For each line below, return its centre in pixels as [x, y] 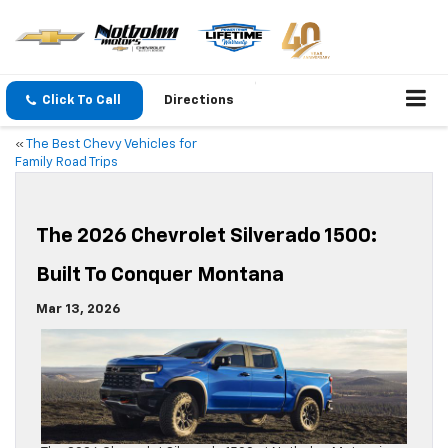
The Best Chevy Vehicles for [111, 145]
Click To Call [81, 101]
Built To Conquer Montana [162, 275]
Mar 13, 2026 [78, 310]
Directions [199, 101]
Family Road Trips [66, 163]
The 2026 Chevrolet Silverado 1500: [206, 236]
